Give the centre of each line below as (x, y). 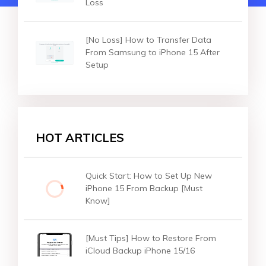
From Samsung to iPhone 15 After (153, 53)
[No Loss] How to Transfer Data (148, 40)
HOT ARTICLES (80, 138)
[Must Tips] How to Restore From (151, 238)
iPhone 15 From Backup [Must (144, 189)
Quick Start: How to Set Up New (149, 176)
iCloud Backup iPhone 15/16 (140, 251)
